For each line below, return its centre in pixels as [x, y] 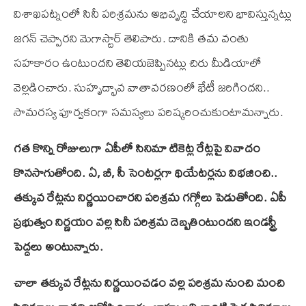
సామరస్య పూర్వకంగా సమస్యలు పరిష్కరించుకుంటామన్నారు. [149, 112]
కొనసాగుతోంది [48, 173]
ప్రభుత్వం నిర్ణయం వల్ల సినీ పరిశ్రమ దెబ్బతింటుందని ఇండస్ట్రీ [145, 222]
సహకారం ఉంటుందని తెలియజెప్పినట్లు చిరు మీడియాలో [138, 63]
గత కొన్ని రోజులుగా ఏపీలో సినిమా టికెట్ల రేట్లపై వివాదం [137, 148]
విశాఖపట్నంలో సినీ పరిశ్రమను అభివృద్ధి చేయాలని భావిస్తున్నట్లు [153, 14]
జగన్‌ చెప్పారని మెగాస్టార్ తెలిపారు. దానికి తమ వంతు [131, 38]
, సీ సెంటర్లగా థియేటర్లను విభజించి [191, 173]
